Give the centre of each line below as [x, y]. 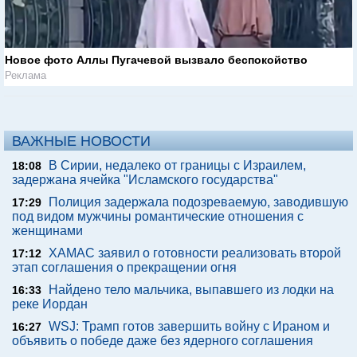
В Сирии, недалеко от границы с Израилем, [177, 166]
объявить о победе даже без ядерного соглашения [163, 341]
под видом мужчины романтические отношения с [158, 217]
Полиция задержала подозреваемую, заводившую [198, 202]
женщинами [47, 231]
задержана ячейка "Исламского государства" [145, 180]
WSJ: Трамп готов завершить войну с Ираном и [189, 327]
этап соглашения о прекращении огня [124, 268]
